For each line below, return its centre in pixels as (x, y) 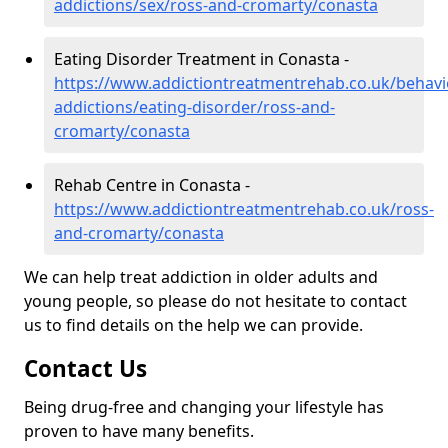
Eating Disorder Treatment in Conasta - (201, 59)
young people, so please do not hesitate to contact (215, 301)
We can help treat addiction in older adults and (201, 277)
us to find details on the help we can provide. (193, 325)
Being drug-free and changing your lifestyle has (204, 407)
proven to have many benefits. (139, 431)
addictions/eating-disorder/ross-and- (194, 107)
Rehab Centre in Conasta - (152, 185)
